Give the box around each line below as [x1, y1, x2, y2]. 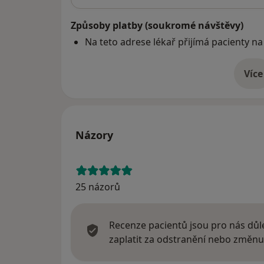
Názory [75, 128, 113, 143]
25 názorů [75, 180, 120, 194]
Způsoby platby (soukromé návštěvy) [71, 19, 243, 32]
